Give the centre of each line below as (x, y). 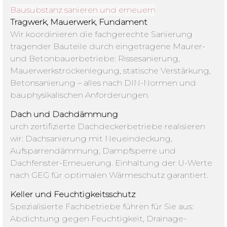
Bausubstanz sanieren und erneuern (83, 10)
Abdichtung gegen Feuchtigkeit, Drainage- (98, 219)
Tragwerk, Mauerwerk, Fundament (79, 22)
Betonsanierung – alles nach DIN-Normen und (103, 83)
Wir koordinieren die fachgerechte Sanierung (101, 34)
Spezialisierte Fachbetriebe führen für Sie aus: (102, 207)
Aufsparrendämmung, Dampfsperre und (93, 150)
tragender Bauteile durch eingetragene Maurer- (108, 46)
